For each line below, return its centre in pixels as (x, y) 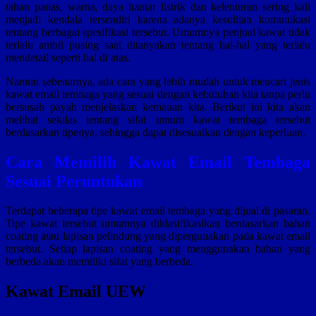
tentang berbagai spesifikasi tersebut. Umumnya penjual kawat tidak (158, 32)
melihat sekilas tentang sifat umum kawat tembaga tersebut (158, 119)
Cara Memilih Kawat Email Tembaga (158, 162)
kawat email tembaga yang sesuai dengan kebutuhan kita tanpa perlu (158, 94)
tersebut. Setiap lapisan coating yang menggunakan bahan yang (158, 249)
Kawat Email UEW (76, 292)
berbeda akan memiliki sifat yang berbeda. (99, 262)
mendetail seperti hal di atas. (68, 57)
